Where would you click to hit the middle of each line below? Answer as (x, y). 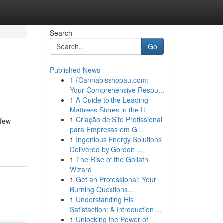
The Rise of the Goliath (112, 159)
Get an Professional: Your (116, 179)
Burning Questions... (102, 189)
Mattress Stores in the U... (111, 110)
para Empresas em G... (106, 129)
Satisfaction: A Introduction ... (115, 209)
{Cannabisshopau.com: (112, 80)
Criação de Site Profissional (119, 119)
